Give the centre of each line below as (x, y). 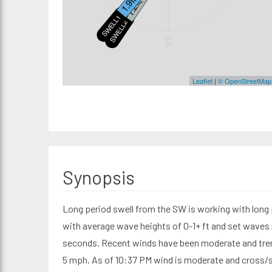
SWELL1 (110, 25)
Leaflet (202, 81)
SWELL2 (118, 31)
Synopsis (98, 177)
